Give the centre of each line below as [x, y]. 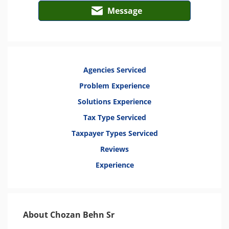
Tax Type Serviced [114, 117]
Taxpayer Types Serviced [114, 133]
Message [125, 11]
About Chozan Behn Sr [69, 215]
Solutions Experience [114, 101]
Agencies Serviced [114, 70]
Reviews [114, 149]
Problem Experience [114, 86]
